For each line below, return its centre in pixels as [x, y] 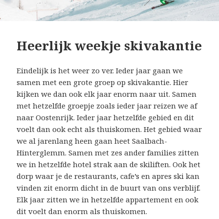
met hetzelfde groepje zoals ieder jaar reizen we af [107, 106]
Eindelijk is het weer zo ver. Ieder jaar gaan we [100, 70]
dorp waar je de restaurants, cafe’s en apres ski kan [108, 176]
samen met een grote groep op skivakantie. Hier [103, 82]
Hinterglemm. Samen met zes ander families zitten [108, 153]
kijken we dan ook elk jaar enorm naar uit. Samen [107, 94]
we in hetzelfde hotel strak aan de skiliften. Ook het [109, 164]
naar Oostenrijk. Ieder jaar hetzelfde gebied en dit [106, 117]
